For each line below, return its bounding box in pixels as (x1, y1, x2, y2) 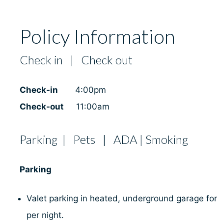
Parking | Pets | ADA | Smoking (20, 132, 188, 146)
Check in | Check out (20, 53, 133, 67)
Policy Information (20, 25, 175, 49)
